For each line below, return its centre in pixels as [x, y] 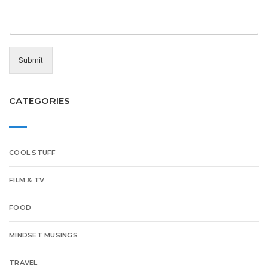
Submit [31, 60]
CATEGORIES [40, 100]
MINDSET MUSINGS [43, 235]
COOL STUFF [33, 153]
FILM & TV [27, 180]
